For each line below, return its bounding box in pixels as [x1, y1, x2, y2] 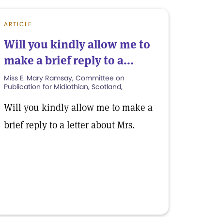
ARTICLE [4, 20, 32, 28]
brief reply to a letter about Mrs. [4, 119, 135, 131]
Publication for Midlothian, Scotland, [4, 82, 123, 92]
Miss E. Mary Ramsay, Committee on [4, 73, 124, 83]
